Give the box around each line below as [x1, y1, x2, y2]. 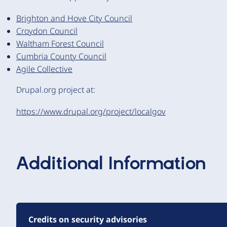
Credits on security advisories [28, 214, 147, 225]
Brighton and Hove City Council [16, 13, 132, 24]
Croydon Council [16, 25, 78, 36]
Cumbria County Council [16, 51, 106, 62]
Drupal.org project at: [16, 84, 95, 95]
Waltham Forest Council [16, 38, 104, 49]
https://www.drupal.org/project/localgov [16, 106, 166, 117]
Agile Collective [16, 63, 72, 74]
